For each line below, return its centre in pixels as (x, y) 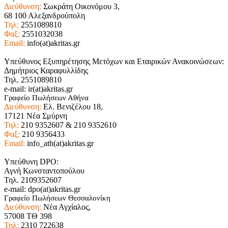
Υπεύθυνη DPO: (31, 161)
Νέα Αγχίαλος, (66, 207)
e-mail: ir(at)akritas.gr (38, 89)
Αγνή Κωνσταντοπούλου (44, 170)
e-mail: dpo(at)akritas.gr (42, 189)
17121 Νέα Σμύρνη (36, 116)
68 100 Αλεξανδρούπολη (45, 15)
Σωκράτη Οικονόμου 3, (80, 6)
